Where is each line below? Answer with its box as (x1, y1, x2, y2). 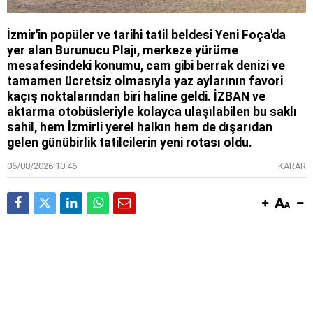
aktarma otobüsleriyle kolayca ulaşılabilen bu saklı (7, 105, 297, 119)
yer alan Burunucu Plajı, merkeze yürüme (7, 43, 238, 58)
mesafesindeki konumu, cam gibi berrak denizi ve (7, 59, 285, 73)
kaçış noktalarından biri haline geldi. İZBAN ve (7, 89, 265, 104)
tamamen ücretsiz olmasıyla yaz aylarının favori (7, 74, 283, 89)
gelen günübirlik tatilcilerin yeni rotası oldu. (7, 136, 252, 150)
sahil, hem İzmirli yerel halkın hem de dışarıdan (7, 120, 272, 135)
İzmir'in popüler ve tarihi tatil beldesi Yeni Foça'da (7, 28, 286, 43)
